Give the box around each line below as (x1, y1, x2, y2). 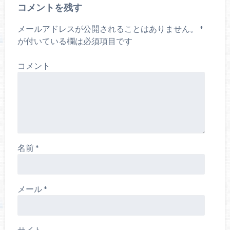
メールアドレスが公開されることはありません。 (17, 24, 198, 34)
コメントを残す (17, 2, 82, 13)
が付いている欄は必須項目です (17, 36, 132, 46)
